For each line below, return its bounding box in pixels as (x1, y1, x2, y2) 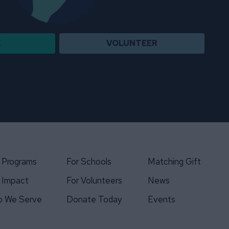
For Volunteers (66, 175, 122, 186)
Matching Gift (148, 156, 201, 167)
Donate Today (66, 194, 122, 205)
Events (148, 194, 175, 205)
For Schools (66, 156, 111, 167)
